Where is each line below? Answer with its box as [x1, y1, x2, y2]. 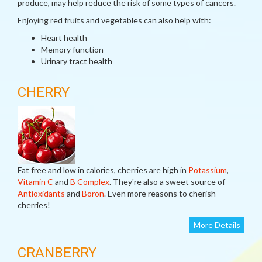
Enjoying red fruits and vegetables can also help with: [18, 15, 211, 25]
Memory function [41, 44, 104, 54]
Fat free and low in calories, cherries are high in [18, 165, 188, 175]
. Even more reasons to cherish [104, 188, 216, 198]
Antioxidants [18, 188, 65, 198]
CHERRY [18, 84, 70, 101]
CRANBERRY [18, 244, 96, 261]
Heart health [41, 33, 87, 43]
